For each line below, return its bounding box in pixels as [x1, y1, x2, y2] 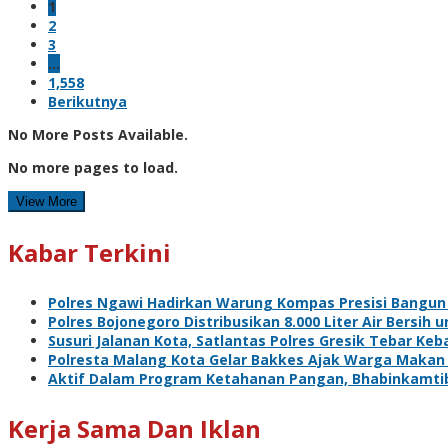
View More [16, 193, 77, 209]
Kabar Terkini [8, 235, 171, 269]
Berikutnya [48, 91, 127, 111]
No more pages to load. [8, 157, 178, 177]
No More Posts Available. [8, 124, 188, 144]
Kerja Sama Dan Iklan [8, 411, 261, 445]
